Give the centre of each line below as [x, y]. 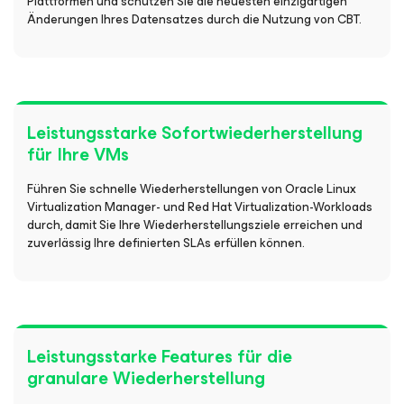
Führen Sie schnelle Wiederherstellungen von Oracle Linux [192, 189]
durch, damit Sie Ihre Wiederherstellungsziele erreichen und [195, 225]
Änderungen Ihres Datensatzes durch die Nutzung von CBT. [194, 19]
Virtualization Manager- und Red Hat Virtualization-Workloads [200, 207]
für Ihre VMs [78, 155]
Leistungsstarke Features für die [160, 357]
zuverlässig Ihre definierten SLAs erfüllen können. [166, 243]
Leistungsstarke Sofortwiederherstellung [195, 133]
